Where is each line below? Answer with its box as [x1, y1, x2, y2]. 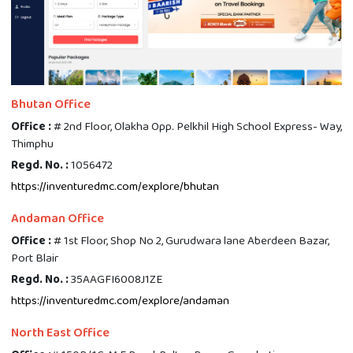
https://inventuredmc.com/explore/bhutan [11, 177, 219, 196]
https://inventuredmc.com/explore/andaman [11, 292, 229, 310]
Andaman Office [11, 209, 104, 229]
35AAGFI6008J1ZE [69, 270, 162, 289]
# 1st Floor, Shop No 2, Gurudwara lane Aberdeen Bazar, [51, 232, 329, 251]
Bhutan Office [11, 95, 91, 114]
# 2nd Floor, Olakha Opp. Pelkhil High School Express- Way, [51, 117, 342, 136]
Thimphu [11, 135, 54, 154]
